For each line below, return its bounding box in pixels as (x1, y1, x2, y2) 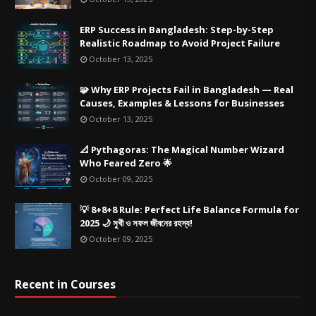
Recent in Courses (15, 276, 116, 292)
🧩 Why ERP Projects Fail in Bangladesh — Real (80, 83, 294, 96)
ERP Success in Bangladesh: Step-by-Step (80, 23, 274, 36)
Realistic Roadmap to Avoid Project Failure (80, 37, 281, 49)
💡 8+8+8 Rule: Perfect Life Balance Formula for (80, 203, 300, 216)
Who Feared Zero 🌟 (80, 157, 173, 169)
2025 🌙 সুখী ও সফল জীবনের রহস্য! (80, 217, 193, 229)
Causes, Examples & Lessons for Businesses (80, 97, 285, 109)
